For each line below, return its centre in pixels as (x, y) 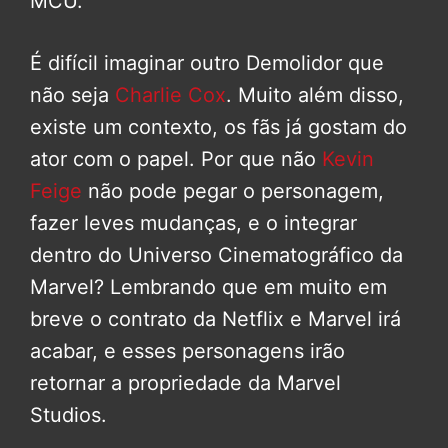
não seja (72, 95)
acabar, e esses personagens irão (187, 351)
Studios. (68, 415)
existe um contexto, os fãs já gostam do (218, 127)
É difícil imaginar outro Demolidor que (207, 63)
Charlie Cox (170, 95)
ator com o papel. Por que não (176, 159)
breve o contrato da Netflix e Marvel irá (215, 319)
